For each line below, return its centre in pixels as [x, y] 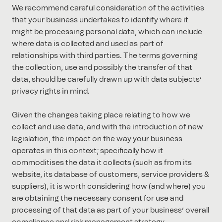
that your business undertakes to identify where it [100, 20]
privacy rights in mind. [51, 92]
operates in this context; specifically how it [87, 151]
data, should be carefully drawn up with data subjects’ [107, 80]
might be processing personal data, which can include [107, 32]
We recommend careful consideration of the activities [108, 8]
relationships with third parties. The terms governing [105, 56]
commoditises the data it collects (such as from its [102, 163]
